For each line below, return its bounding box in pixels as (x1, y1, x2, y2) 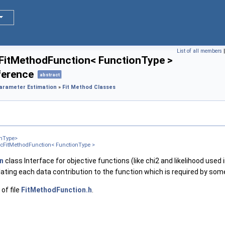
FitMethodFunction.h (21, 185, 92, 194)
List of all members (177, 48, 222, 54)
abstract (40, 72, 60, 78)
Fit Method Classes (62, 84, 116, 91)
